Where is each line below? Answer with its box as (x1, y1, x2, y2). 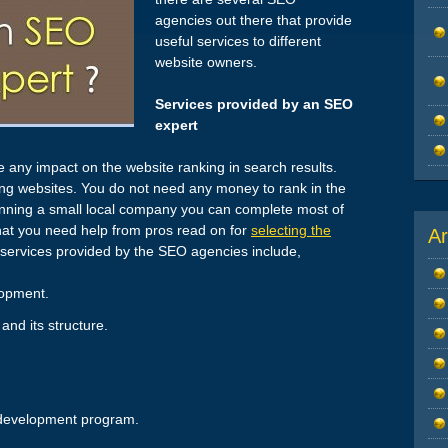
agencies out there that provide (155, 12, 352, 29)
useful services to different (155, 33, 321, 50)
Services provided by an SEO (155, 96, 353, 113)
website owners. (155, 54, 257, 71)
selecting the (251, 222, 331, 239)
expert (155, 117, 198, 134)
